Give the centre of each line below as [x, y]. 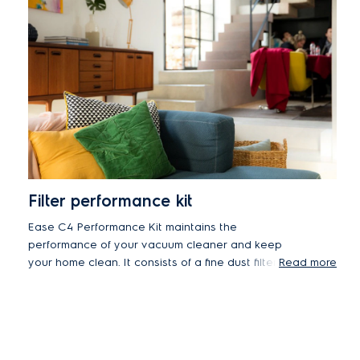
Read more [307, 262]
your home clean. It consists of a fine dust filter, [153, 262]
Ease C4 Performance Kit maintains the [133, 227]
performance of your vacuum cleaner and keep [155, 245]
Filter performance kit [110, 201]
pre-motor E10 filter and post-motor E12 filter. [147, 280]
